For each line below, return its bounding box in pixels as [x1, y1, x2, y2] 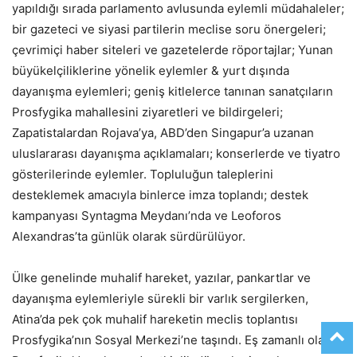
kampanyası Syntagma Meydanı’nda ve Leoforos [12, 208, 281, 224]
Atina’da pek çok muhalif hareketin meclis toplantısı [12, 312, 298, 328]
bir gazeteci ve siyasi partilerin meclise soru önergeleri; [12, 22, 326, 37]
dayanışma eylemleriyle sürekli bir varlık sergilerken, [12, 291, 308, 307]
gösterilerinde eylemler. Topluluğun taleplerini [12, 167, 273, 182]
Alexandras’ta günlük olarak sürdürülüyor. [12, 229, 245, 245]
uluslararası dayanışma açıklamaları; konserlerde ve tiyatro [12, 146, 340, 162]
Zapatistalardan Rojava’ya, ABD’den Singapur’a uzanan [12, 125, 314, 141]
